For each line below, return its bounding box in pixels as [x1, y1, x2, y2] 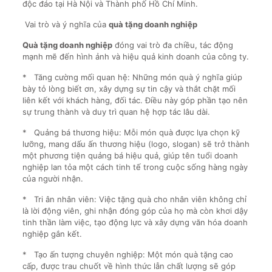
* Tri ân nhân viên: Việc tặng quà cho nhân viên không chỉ [22, 194, 246, 204]
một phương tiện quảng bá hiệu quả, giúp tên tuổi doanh [22, 151, 238, 160]
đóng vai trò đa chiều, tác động [112, 40, 233, 50]
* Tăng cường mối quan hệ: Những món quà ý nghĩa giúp [22, 72, 242, 82]
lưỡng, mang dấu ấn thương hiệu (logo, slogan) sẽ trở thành [22, 139, 250, 149]
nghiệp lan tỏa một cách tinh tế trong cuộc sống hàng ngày [22, 162, 248, 172]
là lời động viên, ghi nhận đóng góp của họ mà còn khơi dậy [22, 206, 248, 216]
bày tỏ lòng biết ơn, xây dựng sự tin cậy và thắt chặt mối [22, 84, 236, 93]
